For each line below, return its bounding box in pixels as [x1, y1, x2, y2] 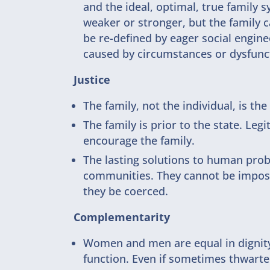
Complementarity [74, 210, 170, 224]
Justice [74, 72, 110, 87]
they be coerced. [83, 184, 168, 198]
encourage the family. [83, 133, 195, 148]
